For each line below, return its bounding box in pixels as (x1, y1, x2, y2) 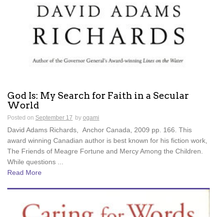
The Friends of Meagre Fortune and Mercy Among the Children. (7, 147, 203, 155)
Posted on (7, 114, 35, 122)
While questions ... (7, 158, 63, 166)
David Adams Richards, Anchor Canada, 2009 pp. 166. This (7, 126, 192, 134)
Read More (7, 169, 42, 177)
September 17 (35, 114, 73, 122)
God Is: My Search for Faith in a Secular (7, 90, 189, 102)
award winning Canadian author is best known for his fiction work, (7, 137, 207, 145)
